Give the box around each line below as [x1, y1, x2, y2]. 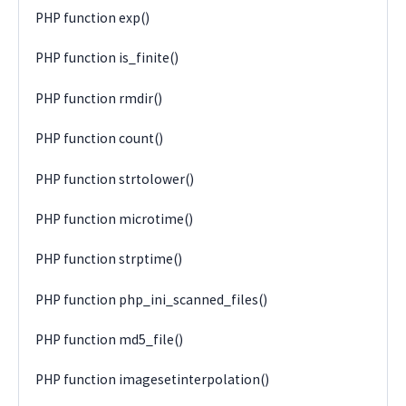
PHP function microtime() [35, 209, 194, 227]
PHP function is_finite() [35, 49, 179, 67]
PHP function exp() [35, 9, 150, 27]
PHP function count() [35, 130, 164, 148]
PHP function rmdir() [35, 89, 163, 107]
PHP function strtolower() [35, 169, 195, 188]
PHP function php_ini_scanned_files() [35, 290, 268, 308]
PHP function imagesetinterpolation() [35, 371, 270, 389]
